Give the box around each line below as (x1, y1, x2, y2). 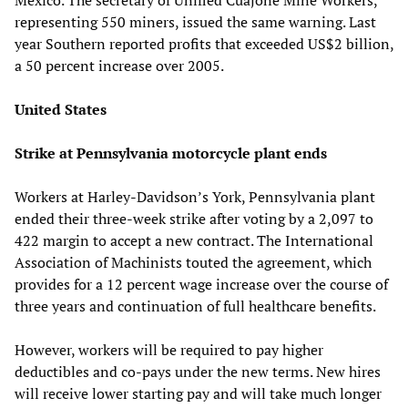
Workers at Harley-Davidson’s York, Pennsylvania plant (15, 186, 375, 207)
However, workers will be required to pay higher (15, 339, 323, 360)
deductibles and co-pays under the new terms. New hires (15, 361, 381, 382)
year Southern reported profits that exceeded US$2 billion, (15, 33, 393, 54)
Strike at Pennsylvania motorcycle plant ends (15, 142, 327, 163)
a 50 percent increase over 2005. (15, 55, 224, 76)
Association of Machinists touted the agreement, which (15, 251, 372, 272)
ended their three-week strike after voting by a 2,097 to (15, 208, 373, 229)
